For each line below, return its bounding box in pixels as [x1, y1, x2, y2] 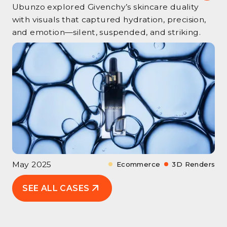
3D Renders [172, 160, 215, 169]
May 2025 [12, 159, 52, 169]
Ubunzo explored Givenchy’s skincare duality [12, 2, 199, 12]
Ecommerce [116, 160, 161, 169]
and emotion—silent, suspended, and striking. [12, 27, 201, 37]
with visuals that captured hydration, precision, [12, 15, 206, 25]
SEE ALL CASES [22, 183, 90, 193]
